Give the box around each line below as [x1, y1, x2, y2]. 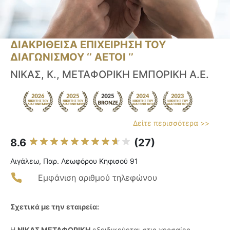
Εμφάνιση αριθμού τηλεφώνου [38, 172, 157, 183]
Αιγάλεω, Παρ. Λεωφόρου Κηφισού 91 [10, 157, 138, 166]
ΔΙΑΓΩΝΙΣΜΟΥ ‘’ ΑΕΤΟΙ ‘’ [10, 51, 133, 64]
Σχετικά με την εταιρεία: [10, 202, 99, 212]
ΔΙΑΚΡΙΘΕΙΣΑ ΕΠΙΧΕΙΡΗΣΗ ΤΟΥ [10, 39, 166, 51]
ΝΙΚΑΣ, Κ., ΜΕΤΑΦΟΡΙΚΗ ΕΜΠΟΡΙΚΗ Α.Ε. [10, 68, 209, 81]
